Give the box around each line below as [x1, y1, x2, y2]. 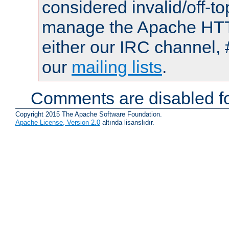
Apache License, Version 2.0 [15, 118, 100, 126]
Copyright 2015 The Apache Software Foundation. [15, 110, 162, 118]
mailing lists [72, 57, 162, 77]
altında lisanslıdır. [100, 118, 154, 126]
